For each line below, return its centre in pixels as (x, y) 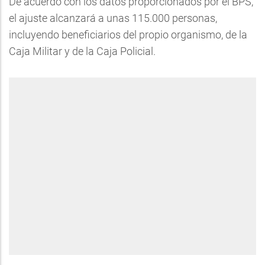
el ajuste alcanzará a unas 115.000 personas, (113, 18)
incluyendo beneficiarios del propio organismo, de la (128, 35)
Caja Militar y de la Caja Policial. (82, 51)
